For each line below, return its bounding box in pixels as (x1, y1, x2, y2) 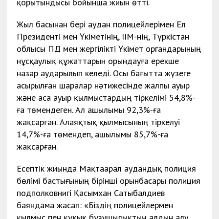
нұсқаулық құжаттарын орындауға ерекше (16, 55, 179, 66)
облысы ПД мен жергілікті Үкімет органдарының (16, 43, 201, 54)
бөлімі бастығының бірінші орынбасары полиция (16, 175, 200, 186)
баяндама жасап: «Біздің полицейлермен (16, 199, 173, 211)
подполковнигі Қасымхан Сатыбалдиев (16, 187, 165, 198)
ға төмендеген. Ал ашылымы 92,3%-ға (16, 104, 161, 115)
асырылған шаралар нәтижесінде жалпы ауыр (16, 79, 190, 91)
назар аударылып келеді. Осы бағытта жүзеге (16, 67, 191, 79)
